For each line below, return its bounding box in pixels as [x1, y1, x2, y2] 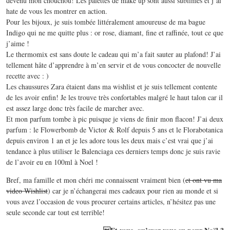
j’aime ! [6, 39, 29, 49]
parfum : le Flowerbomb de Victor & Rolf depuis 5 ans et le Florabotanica [6, 125, 223, 135]
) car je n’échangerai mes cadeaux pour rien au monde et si [48, 186, 218, 196]
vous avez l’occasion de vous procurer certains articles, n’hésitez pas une [6, 197, 216, 207]
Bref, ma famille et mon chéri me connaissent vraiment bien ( [6, 175, 185, 185]
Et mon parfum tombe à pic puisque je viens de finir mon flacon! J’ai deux [6, 114, 223, 124]
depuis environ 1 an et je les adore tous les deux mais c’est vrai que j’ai [6, 136, 213, 146]
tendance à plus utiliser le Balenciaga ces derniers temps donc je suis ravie [6, 146, 220, 157]
